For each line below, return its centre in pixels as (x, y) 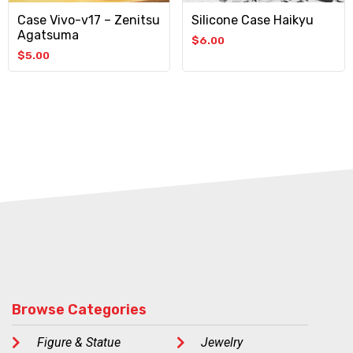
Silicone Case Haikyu (253, 20)
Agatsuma (48, 35)
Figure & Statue (78, 342)
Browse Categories (80, 309)
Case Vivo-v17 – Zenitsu (89, 20)
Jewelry (222, 342)
